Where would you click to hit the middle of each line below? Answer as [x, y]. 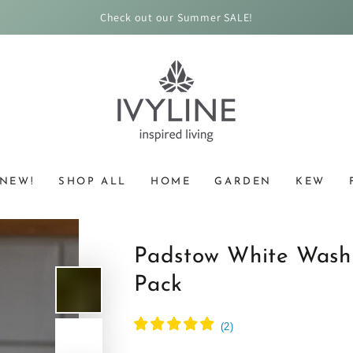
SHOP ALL [93, 181]
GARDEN [243, 181]
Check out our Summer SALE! [176, 17]
